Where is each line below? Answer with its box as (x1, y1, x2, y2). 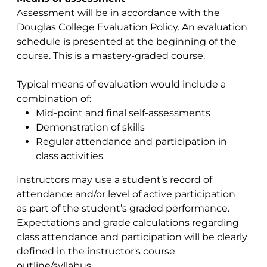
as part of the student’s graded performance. (17, 202, 230, 214)
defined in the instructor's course (17, 245, 176, 257)
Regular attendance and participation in (36, 135, 228, 147)
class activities (36, 150, 104, 162)
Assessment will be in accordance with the (17, 7, 221, 18)
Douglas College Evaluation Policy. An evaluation (17, 21, 248, 33)
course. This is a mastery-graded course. (17, 49, 206, 61)
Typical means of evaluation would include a (17, 78, 226, 90)
